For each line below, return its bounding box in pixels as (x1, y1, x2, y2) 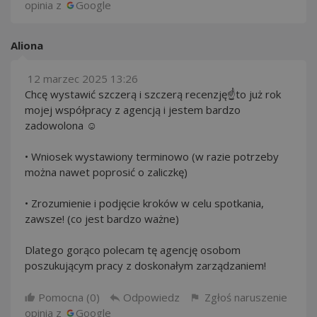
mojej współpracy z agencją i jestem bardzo (25, 103, 241, 117)
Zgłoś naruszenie (204, 290, 287, 304)
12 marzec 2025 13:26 (28, 71, 138, 86)
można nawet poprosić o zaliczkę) (25, 165, 188, 179)
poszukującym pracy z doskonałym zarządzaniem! (25, 258, 266, 272)
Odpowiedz (123, 290, 180, 304)
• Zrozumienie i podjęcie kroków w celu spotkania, (25, 196, 264, 210)
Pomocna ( (38, 290, 90, 304)
